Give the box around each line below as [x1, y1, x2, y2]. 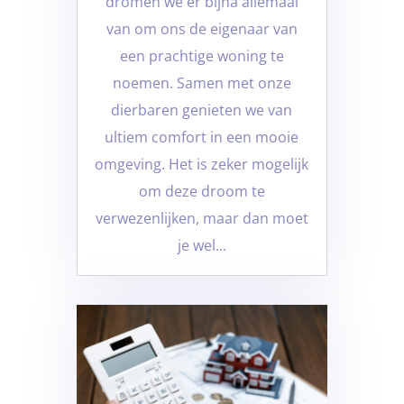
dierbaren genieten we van [111, 99, 293, 120]
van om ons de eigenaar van [106, 18, 298, 39]
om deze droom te [138, 180, 265, 201]
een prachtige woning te [119, 45, 284, 66]
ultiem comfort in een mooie [105, 126, 299, 147]
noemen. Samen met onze [112, 72, 291, 93]
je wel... [177, 234, 226, 255]
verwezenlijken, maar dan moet [95, 207, 308, 228]
